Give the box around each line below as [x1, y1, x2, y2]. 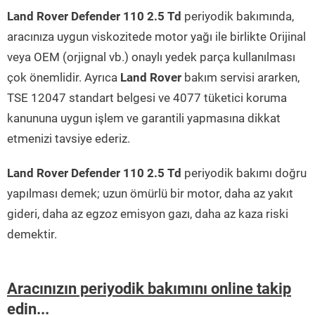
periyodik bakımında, [181, 9, 294, 24]
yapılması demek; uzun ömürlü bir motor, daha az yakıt [7, 186, 293, 201]
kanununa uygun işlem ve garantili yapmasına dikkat [7, 111, 281, 126]
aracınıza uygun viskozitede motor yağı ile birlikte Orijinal [7, 30, 306, 44]
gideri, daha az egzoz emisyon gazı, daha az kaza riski [7, 207, 288, 221]
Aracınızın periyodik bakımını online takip [7, 280, 291, 298]
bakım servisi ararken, [181, 70, 300, 85]
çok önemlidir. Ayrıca [7, 70, 120, 85]
